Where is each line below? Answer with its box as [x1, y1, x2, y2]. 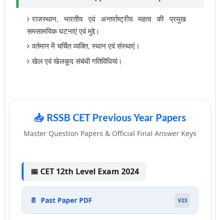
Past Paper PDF [40, 195, 92, 205]
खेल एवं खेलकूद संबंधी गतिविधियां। [31, 55, 122, 66]
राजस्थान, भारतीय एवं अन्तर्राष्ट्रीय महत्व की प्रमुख [31, 13, 186, 24]
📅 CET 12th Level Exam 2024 [30, 166, 139, 177]
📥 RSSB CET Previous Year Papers [33, 113, 186, 123]
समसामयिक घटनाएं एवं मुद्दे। [27, 26, 100, 36]
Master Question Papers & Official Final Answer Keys [23, 129, 196, 138]
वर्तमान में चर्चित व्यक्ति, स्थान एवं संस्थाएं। [31, 40, 140, 51]
